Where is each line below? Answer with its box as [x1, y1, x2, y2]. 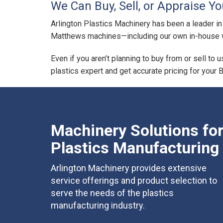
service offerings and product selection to [51, 175, 217, 186]
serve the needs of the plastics [51, 188, 174, 198]
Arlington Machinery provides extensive [51, 163, 207, 173]
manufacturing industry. [51, 200, 145, 211]
